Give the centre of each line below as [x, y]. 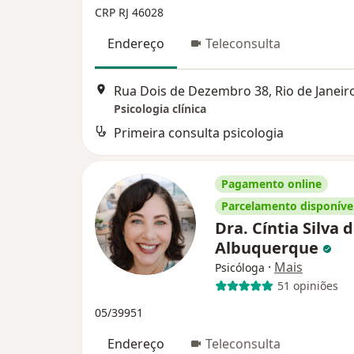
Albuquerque [269, 247]
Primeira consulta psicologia [199, 132]
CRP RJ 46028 [129, 13]
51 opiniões [307, 286]
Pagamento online [271, 183]
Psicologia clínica [160, 108]
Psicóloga [240, 267]
